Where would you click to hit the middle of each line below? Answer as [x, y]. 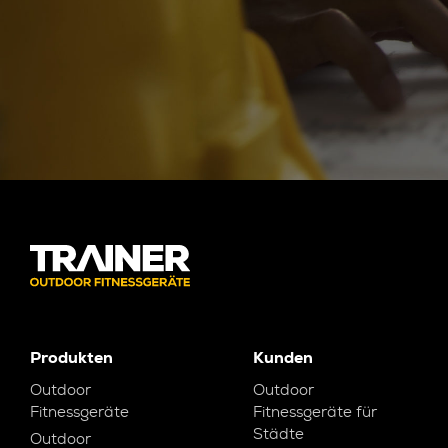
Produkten [71, 357]
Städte [279, 434]
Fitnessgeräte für [315, 412]
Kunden [283, 357]
